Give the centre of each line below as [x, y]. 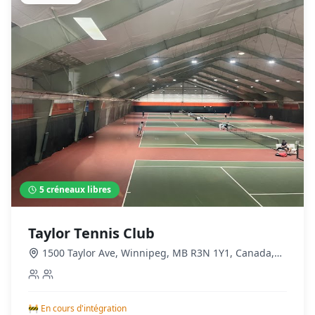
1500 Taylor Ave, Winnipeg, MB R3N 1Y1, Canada [157, 252]
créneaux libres [78, 189]
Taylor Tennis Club [91, 233]
